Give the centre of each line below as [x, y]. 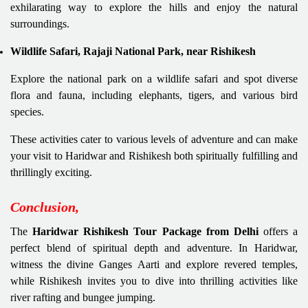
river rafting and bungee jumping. [84, 297]
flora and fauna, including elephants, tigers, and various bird [154, 95]
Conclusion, [45, 207]
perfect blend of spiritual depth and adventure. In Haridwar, [154, 247]
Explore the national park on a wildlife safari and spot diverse [154, 78]
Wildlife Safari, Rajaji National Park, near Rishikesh [133, 51]
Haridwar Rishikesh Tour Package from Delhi [145, 231]
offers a [278, 231]
